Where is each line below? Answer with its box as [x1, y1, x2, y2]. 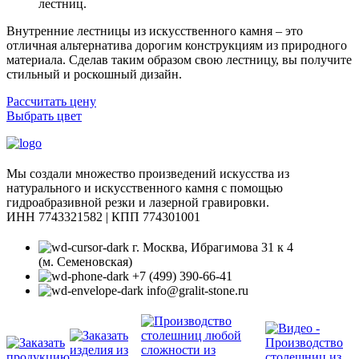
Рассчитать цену [6, 94, 96, 108]
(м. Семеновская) [38, 254, 132, 268]
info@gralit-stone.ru [147, 283, 248, 297]
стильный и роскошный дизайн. [6, 67, 182, 81]
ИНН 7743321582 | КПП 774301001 [6, 209, 200, 224]
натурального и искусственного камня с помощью [6, 180, 283, 195]
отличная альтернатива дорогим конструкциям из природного [6, 38, 347, 52]
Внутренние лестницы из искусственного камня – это [6, 23, 303, 38]
